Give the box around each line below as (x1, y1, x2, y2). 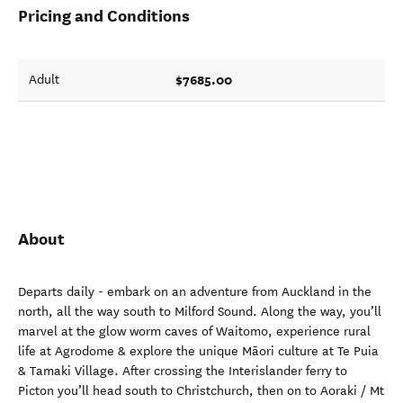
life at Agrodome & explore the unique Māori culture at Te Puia (18, 344, 379, 359)
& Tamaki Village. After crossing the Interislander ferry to (18, 363, 347, 379)
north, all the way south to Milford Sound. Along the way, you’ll (18, 304, 381, 319)
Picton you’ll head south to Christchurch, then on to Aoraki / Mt (18, 383, 384, 399)
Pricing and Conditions (18, 5, 190, 26)
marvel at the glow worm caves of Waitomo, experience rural (18, 324, 371, 339)
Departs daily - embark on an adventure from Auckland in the (18, 284, 372, 300)
